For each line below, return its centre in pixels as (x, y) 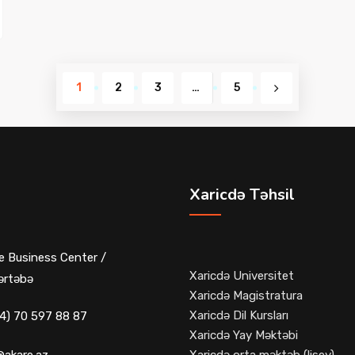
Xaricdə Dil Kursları (239, 316)
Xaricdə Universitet (242, 276)
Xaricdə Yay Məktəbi (244, 336)
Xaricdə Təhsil (242, 195)
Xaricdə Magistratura (246, 296)
